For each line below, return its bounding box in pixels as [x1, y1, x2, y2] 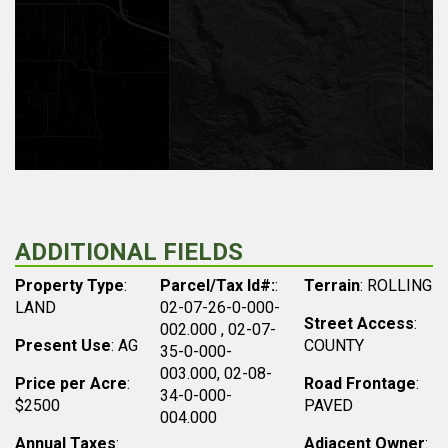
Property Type [15, 276, 124, 295]
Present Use [15, 336, 111, 355]
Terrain [304, 276, 361, 295]
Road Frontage [304, 374, 417, 393]
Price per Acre [15, 374, 127, 393]
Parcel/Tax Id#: [159, 276, 275, 295]
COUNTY [304, 336, 365, 355]
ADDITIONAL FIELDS [15, 238, 243, 266]
